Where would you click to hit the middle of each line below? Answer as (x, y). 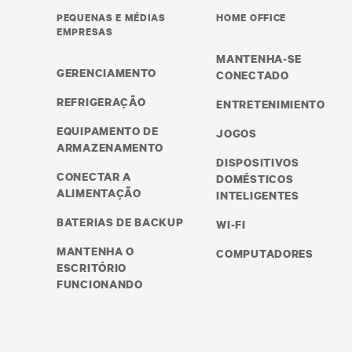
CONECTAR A (94, 176)
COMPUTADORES (265, 253)
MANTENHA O (95, 251)
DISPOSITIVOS (258, 162)
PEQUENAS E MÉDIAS (111, 18)
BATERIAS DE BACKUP (120, 222)
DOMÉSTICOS (255, 179)
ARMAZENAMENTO (110, 147)
